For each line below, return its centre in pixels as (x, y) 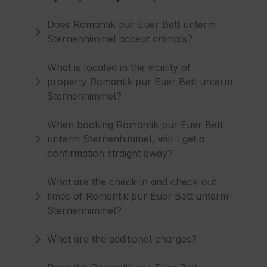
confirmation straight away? (110, 153)
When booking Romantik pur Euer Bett (135, 125)
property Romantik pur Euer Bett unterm (140, 82)
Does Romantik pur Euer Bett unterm (132, 25)
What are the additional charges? (122, 239)
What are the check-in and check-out (132, 182)
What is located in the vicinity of (119, 68)
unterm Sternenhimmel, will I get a (126, 139)
